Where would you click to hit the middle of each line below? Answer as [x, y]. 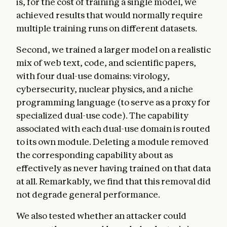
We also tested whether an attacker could [101, 215]
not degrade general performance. [88, 194]
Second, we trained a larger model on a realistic [113, 49]
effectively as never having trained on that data [113, 168]
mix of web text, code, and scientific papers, [106, 62]
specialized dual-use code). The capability [102, 115]
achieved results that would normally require [109, 15]
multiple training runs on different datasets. [107, 28]
